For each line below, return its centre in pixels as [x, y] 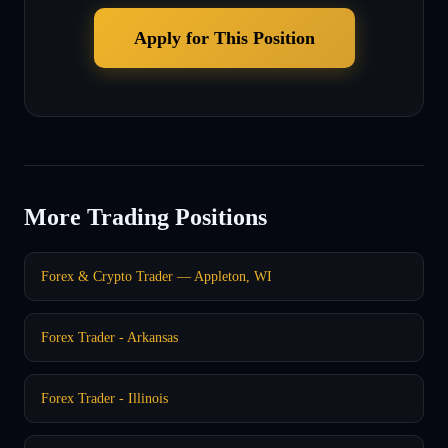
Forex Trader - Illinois [104, 397]
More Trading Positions [145, 216]
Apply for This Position [224, 37]
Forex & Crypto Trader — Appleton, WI [156, 275]
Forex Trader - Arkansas [109, 336]
